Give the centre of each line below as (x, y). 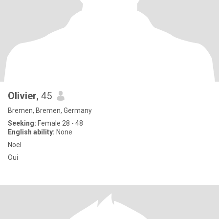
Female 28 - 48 (60, 123)
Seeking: (22, 123)
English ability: (31, 132)
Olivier (22, 96)
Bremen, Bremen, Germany (50, 110)
